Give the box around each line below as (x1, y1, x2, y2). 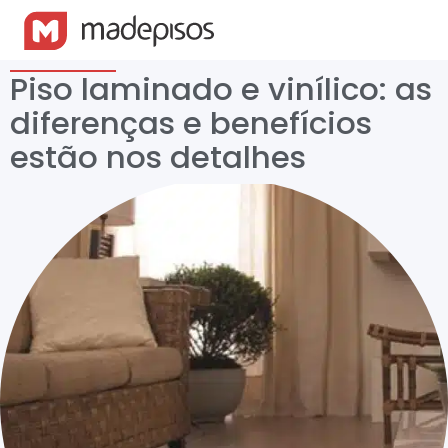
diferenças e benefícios (10, 101, 372, 145)
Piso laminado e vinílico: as (10, 67, 432, 111)
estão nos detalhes (10, 135, 306, 179)
